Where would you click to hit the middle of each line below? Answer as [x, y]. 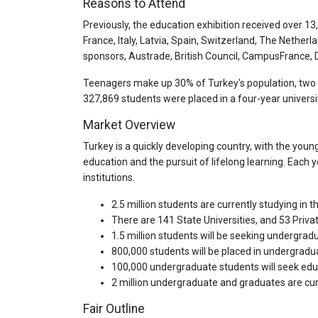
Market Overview [129, 125]
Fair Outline [114, 308]
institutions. [109, 177]
